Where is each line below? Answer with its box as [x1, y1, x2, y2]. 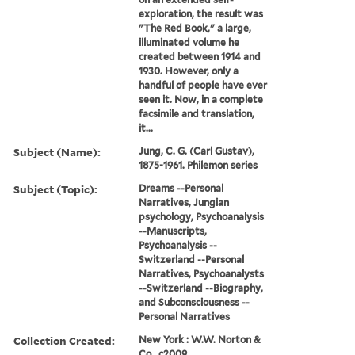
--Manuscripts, [139, 224, 208, 237]
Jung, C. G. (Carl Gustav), [139, 144, 255, 157]
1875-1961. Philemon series [139, 158, 258, 171]
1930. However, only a [139, 64, 239, 77]
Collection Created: [13, 332, 115, 348]
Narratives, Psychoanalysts [139, 267, 265, 280]
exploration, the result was [139, 7, 264, 20]
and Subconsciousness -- [139, 296, 250, 308]
